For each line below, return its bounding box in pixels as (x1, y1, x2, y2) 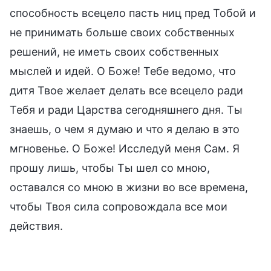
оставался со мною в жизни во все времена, (10, 180, 248, 194)
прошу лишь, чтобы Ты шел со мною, (10, 161, 210, 174)
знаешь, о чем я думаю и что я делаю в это (10, 122, 240, 135)
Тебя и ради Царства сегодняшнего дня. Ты (10, 103, 243, 116)
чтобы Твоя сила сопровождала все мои (10, 200, 227, 213)
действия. (10, 219, 63, 232)
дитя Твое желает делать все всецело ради (10, 83, 243, 97)
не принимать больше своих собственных (10, 25, 235, 39)
